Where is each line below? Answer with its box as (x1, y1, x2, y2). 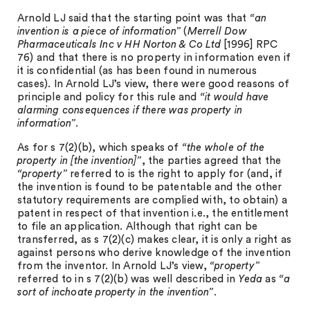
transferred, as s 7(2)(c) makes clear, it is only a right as (17, 235, 292, 245)
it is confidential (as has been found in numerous (17, 66, 257, 76)
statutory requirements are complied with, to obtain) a (17, 195, 287, 206)
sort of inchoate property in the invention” (17, 287, 214, 298)
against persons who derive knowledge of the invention (17, 248, 291, 258)
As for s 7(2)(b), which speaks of (17, 143, 182, 153)
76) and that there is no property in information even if (17, 53, 291, 63)
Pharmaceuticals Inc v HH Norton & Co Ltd (17, 39, 224, 50)
